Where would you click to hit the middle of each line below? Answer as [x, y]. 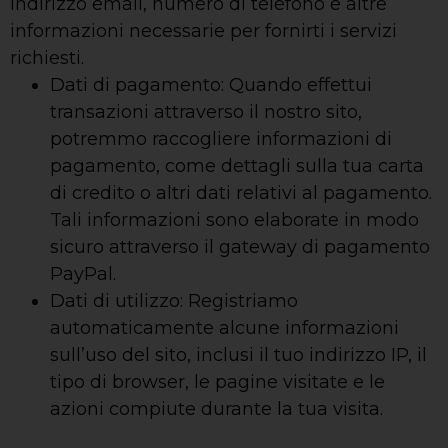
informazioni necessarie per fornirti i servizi [203, 30]
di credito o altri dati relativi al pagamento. [241, 192]
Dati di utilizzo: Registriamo [174, 300]
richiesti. [47, 57]
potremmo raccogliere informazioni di [221, 138]
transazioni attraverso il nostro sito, [206, 111]
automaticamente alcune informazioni [224, 327]
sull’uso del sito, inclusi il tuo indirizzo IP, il [238, 354]
